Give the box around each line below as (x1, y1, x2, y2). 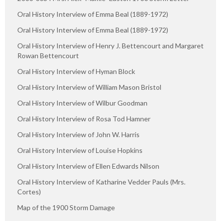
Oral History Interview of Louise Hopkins (17, 146, 143, 154)
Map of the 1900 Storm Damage (17, 203, 115, 212)
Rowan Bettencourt (17, 51, 79, 60)
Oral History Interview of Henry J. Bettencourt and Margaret (17, 41, 204, 50)
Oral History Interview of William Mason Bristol (17, 82, 161, 91)
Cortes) (17, 187, 41, 196)
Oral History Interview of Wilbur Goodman (17, 98, 147, 107)
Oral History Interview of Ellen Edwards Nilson (17, 161, 159, 170)
